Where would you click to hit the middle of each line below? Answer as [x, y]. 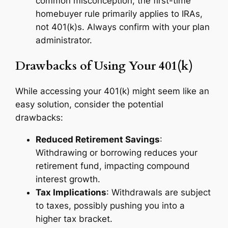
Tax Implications [71, 192]
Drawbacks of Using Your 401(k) [104, 66]
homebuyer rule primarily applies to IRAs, [119, 14]
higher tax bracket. [74, 219]
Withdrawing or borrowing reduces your [117, 152]
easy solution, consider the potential [90, 104]
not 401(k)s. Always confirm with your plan [123, 27]
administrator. [64, 40]
